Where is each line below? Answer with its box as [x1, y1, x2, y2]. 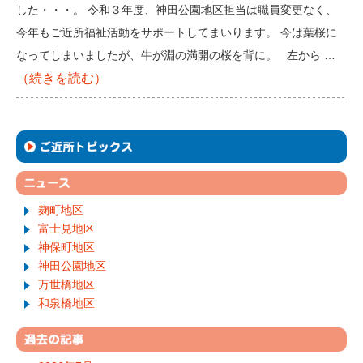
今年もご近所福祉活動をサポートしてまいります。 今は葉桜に [16, 26, 337, 40]
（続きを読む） [16, 70, 107, 86]
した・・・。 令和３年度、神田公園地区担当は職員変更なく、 [16, 3, 337, 17]
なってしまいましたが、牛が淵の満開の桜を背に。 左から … [16, 49, 335, 62]
